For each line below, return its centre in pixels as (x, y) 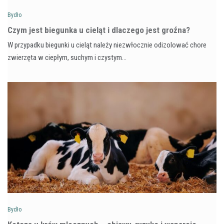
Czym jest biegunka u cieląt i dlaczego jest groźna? (99, 30)
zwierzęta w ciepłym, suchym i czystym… (67, 57)
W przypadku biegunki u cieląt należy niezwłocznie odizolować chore (107, 45)
